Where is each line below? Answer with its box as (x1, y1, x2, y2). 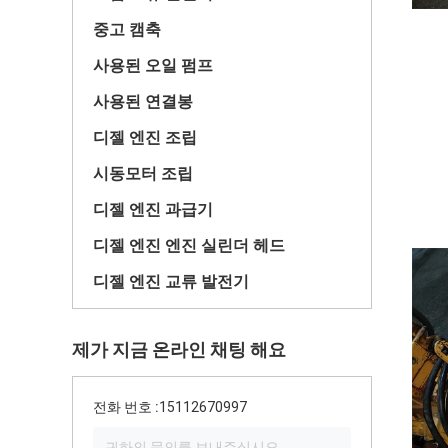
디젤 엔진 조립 (93, 128, 197, 147)
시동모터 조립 (93, 164, 193, 183)
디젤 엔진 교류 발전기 (93, 272, 249, 291)
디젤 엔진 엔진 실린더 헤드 (93, 236, 285, 255)
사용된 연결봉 (93, 92, 193, 111)
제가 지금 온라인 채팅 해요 (72, 339, 286, 360)
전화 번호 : (93, 399, 159, 415)
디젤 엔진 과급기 (93, 200, 213, 219)
